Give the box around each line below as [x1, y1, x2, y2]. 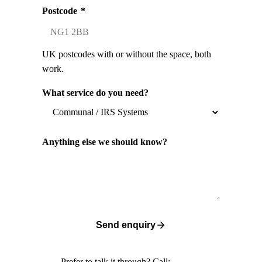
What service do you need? [42, 88, 149, 98]
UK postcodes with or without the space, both [42, 49, 211, 60]
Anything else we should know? [42, 136, 167, 147]
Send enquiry [96, 220, 156, 230]
